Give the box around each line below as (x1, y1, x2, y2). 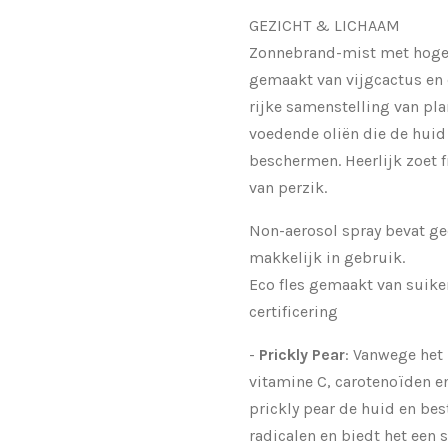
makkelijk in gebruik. (249, 247, 405, 267)
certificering (249, 301, 338, 321)
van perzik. (249, 177, 327, 197)
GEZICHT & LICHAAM (249, 15, 400, 35)
